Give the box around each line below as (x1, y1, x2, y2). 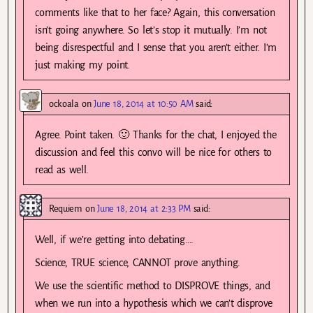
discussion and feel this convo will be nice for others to (35, 147, 272, 159)
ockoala (49, 99, 79, 110)
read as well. (35, 164, 89, 176)
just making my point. (35, 59, 130, 71)
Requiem (49, 203, 82, 214)
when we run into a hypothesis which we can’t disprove (35, 298, 272, 310)
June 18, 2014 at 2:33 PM (97, 203, 191, 214)
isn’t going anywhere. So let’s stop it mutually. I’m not (35, 24, 267, 36)
